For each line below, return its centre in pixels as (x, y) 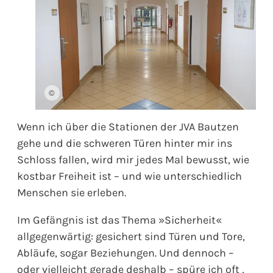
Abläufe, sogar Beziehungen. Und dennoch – (126, 253)
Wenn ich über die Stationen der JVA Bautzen (128, 127)
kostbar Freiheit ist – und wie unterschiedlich (129, 176)
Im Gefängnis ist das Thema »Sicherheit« (119, 220)
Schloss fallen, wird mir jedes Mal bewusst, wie (133, 160)
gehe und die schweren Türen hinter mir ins (125, 144)
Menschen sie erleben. (72, 193)
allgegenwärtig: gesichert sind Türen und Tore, (131, 237)
